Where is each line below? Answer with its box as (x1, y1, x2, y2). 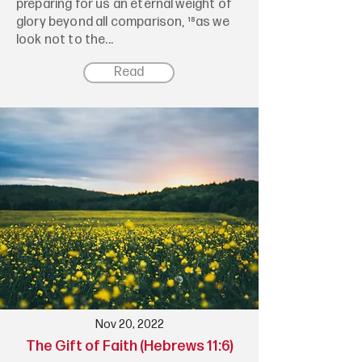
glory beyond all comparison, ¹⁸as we (16, 15, 229, 30)
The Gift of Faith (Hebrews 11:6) (25, 338, 234, 355)
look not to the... (16, 32, 113, 48)
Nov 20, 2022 (95, 318, 164, 331)
